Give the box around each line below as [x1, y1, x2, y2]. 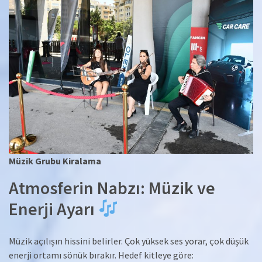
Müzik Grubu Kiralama [9, 155, 101, 167]
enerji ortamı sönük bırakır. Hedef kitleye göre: [9, 249, 194, 261]
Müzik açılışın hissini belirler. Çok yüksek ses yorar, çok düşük [9, 235, 249, 247]
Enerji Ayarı [9, 198, 98, 220]
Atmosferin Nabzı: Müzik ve [9, 177, 215, 199]
